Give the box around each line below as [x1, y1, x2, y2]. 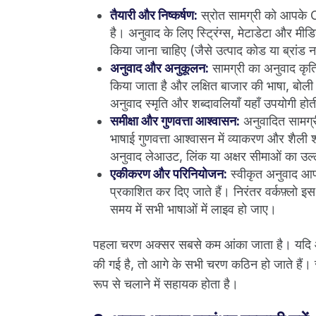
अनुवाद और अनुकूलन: [110, 60, 209, 75]
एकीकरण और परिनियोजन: [110, 166, 227, 181]
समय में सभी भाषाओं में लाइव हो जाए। [110, 201, 276, 217]
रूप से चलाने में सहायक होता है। [93, 276, 238, 291]
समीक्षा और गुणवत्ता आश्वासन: [110, 113, 240, 128]
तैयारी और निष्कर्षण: [110, 7, 197, 23]
